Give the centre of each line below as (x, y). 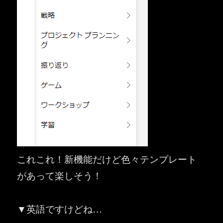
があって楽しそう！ (60, 175)
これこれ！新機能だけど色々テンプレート (107, 159)
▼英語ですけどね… (60, 208)
